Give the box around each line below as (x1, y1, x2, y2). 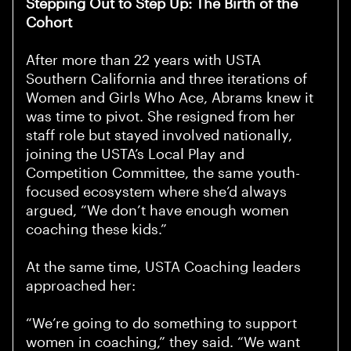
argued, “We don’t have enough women (26, 203, 289, 219)
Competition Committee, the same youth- (26, 165, 300, 182)
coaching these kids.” (26, 222, 167, 238)
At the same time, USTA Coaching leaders (26, 259, 301, 276)
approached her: (26, 278, 136, 295)
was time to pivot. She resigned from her (26, 109, 295, 125)
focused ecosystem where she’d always (26, 184, 287, 201)
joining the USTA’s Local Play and (26, 147, 244, 163)
